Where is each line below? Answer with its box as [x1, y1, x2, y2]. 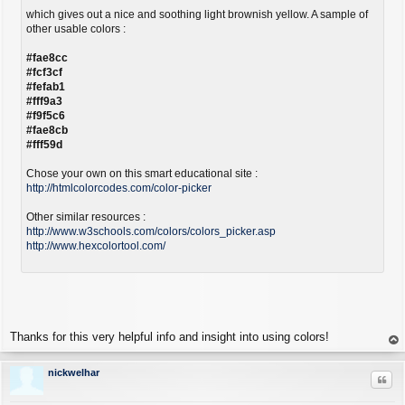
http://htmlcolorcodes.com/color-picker [26, 182, 212, 195]
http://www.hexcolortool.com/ [26, 240, 165, 253]
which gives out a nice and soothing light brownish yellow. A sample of [26, 8, 368, 22]
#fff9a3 [26, 95, 62, 108]
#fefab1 [26, 80, 65, 94]
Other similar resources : [26, 211, 146, 224]
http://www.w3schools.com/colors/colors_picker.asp [26, 225, 276, 239]
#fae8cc [26, 52, 68, 65]
